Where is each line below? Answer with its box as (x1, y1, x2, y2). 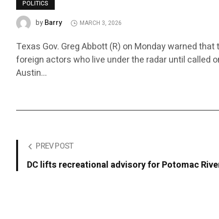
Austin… (16, 66, 47, 80)
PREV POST (36, 140, 74, 153)
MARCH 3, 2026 (80, 19, 122, 28)
